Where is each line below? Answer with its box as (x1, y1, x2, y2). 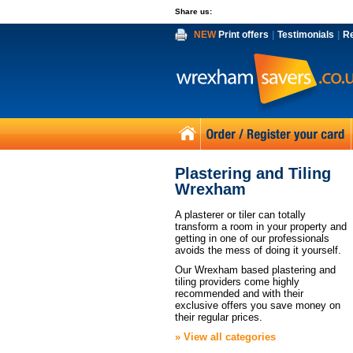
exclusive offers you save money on (175, 299, 340, 311)
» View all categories (175, 331, 276, 343)
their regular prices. (175, 311, 262, 323)
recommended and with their (175, 288, 303, 299)
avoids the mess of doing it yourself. (175, 244, 341, 256)
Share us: (175, 7, 212, 16)
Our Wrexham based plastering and (175, 264, 336, 276)
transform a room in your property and (175, 221, 347, 232)
